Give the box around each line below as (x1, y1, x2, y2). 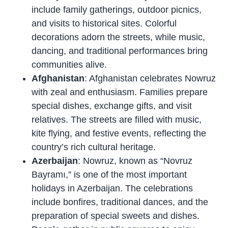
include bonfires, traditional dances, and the (32, 196, 209, 207)
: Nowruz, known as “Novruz (78, 155, 193, 166)
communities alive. (32, 59, 107, 70)
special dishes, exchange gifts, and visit (32, 100, 192, 111)
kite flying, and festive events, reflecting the (32, 128, 207, 138)
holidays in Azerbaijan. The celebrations (32, 183, 193, 193)
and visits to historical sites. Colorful (32, 18, 177, 28)
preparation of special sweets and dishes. (32, 210, 200, 221)
